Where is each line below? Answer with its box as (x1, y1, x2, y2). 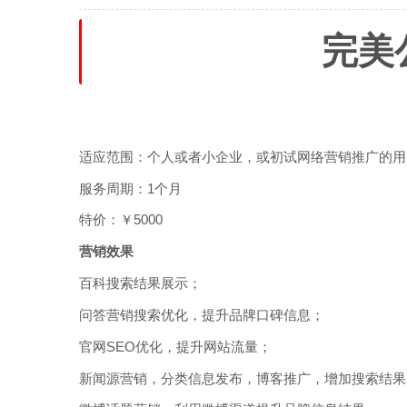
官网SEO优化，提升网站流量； (79, 339, 272, 354)
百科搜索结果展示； (79, 276, 202, 292)
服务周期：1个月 (79, 181, 182, 196)
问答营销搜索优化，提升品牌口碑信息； (79, 307, 324, 323)
